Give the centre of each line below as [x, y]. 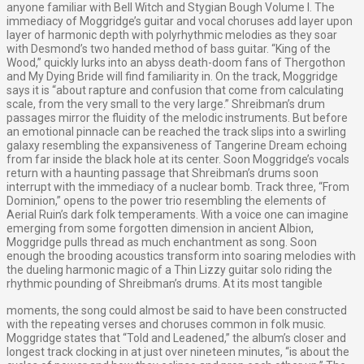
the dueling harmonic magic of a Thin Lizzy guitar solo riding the [169, 270]
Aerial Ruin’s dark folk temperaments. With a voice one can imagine [178, 215]
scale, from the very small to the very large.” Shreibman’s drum [166, 104]
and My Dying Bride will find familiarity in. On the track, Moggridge [172, 77]
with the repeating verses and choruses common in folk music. [166, 325]
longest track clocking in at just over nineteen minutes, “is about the [178, 352]
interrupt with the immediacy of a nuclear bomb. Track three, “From [178, 187]
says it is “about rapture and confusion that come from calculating [175, 91]
